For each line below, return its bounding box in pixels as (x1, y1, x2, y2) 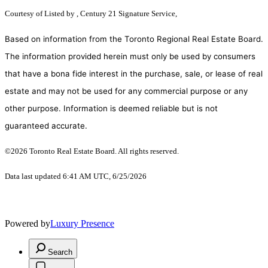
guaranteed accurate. (5, 121, 87, 131)
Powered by (5, 218, 50, 229)
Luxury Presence (50, 218, 114, 229)
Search (48, 248, 72, 257)
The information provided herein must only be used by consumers (5, 51, 255, 62)
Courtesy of (5, 9, 44, 19)
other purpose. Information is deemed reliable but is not (5, 103, 218, 114)
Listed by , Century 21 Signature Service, (44, 9, 177, 19)
